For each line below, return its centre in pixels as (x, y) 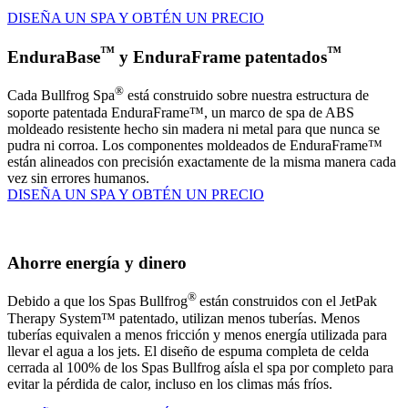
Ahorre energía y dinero (97, 262)
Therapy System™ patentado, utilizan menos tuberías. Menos (184, 318)
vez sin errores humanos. (78, 178)
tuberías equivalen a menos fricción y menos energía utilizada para (197, 334)
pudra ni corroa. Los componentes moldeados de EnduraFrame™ (195, 145)
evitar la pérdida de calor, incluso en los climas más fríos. (170, 383)
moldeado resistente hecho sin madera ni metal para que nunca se (194, 128)
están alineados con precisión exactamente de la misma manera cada (202, 161)
